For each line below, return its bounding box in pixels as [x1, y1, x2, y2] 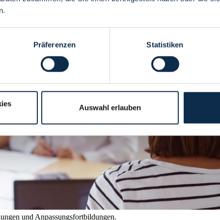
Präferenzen [33, 40, 76, 49]
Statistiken [146, 40, 184, 49]
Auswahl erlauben [79, 103, 141, 112]
